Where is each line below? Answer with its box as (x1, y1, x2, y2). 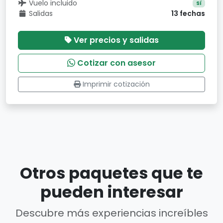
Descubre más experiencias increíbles (15, 206, 208, 220)
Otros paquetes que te (20, 162, 203, 184)
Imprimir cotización (82, 79, 150, 89)
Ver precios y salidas (73, 34, 159, 46)
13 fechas (171, 8, 205, 18)
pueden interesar (40, 181, 183, 203)
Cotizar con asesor (77, 57, 156, 69)
